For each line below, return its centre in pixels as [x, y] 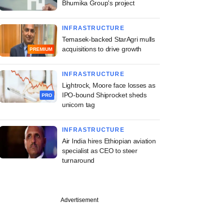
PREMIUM [41, 49]
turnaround [78, 160]
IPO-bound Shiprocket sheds [104, 95]
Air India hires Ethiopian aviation [109, 141]
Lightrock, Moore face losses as [109, 85]
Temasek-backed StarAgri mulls [108, 39]
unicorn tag [78, 104]
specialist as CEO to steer [100, 150]
